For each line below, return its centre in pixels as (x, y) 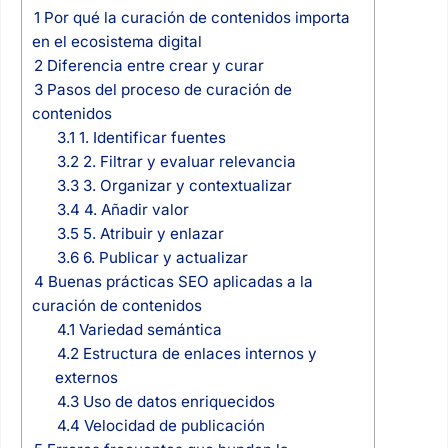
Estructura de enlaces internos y (197, 353)
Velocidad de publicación (172, 425)
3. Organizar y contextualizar (185, 185)
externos (86, 377)
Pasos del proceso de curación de (167, 89)
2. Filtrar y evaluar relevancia (187, 161)
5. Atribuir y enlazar (151, 233)
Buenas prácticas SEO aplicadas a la (178, 281)
